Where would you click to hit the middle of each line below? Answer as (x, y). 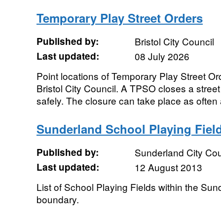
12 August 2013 (168, 167)
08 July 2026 (162, 56)
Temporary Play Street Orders (119, 18)
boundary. (57, 199)
